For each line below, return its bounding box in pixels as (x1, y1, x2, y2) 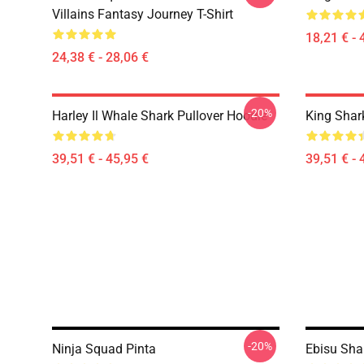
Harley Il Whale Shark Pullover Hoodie (52, 108, 267, 123)
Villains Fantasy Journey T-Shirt (52, 6, 233, 22)
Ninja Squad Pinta (52, 341, 156, 357)
